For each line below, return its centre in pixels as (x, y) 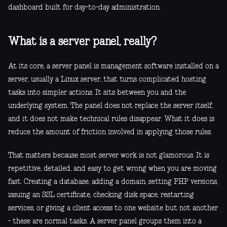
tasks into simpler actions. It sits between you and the (97, 93)
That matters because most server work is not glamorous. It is (109, 156)
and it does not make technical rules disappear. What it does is (111, 119)
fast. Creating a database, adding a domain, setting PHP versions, (113, 182)
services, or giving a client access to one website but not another (113, 209)
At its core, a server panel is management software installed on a (113, 67)
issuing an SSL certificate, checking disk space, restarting (101, 195)
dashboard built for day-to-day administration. (84, 8)
